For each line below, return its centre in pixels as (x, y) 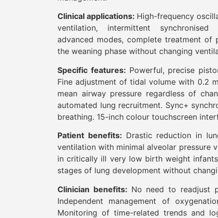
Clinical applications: (97, 16)
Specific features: (93, 70)
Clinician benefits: (94, 189)
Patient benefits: (92, 136)
